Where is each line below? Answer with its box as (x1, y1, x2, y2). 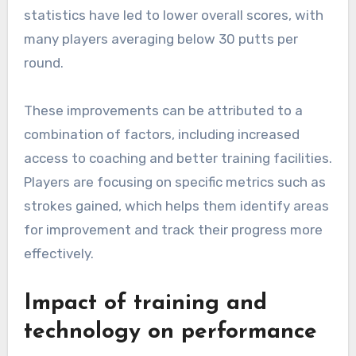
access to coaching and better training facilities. (23, 150, 332, 167)
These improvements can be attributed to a (23, 103, 303, 119)
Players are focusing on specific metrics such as (23, 174, 326, 191)
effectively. (23, 246, 94, 262)
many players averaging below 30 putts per (23, 31, 298, 48)
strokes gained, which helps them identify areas (23, 198, 329, 215)
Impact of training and (23, 292, 267, 315)
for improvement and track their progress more (23, 222, 323, 238)
